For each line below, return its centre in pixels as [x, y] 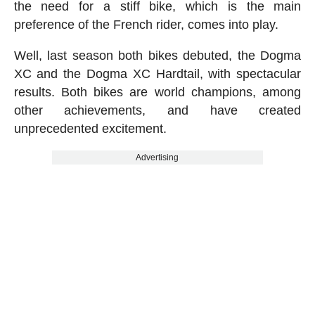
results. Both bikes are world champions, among [157, 92]
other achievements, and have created [157, 111]
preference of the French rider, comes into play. [146, 25]
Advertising [157, 158]
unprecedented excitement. [90, 129]
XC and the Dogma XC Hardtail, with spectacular [157, 74]
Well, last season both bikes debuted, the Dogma [157, 56]
